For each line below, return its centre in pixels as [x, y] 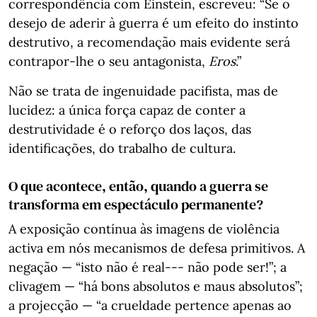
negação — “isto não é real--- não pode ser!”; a [148, 267]
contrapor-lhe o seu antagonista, [109, 61]
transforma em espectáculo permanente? [136, 204]
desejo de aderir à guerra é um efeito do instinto [154, 23]
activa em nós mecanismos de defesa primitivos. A [157, 248]
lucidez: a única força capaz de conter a [127, 110]
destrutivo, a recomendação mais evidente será [149, 42]
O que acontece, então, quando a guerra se [138, 186]
